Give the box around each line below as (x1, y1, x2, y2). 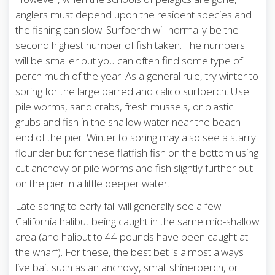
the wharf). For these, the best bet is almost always (15, 245, 244, 260)
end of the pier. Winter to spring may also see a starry (15, 130, 256, 145)
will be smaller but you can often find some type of (15, 53, 242, 68)
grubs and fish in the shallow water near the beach (15, 115, 241, 130)
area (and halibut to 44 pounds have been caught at (15, 230, 248, 244)
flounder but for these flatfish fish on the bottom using (15, 145, 258, 160)
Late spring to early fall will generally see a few (15, 199, 221, 214)
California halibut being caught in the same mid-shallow (15, 214, 259, 229)
